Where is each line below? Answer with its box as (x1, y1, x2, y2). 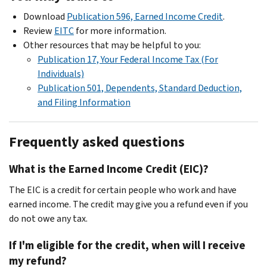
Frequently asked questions (9, 132, 185, 151)
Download (23, 10, 67, 23)
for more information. (74, 24, 166, 37)
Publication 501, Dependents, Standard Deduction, (38, 81, 242, 94)
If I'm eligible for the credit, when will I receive (9, 237, 246, 253)
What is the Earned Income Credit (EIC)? (9, 161, 209, 176)
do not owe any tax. (9, 212, 88, 225)
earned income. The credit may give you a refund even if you (9, 197, 248, 210)
